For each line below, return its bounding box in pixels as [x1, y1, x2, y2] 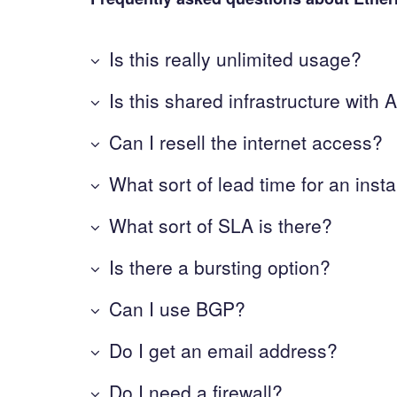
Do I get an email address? [109, 336, 338, 363]
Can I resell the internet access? [109, 128, 383, 155]
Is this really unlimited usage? [109, 44, 362, 72]
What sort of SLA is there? [109, 211, 332, 238]
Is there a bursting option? [109, 253, 331, 280]
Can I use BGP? [109, 294, 245, 322]
